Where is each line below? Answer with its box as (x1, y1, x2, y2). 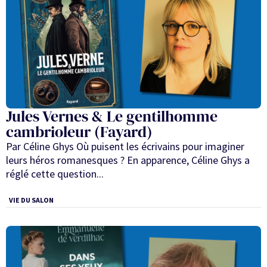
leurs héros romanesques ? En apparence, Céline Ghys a (6, 153, 250, 167)
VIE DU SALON (9, 195, 54, 205)
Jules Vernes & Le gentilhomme (6, 105, 218, 127)
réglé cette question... (6, 166, 104, 181)
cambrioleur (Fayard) (6, 120, 153, 142)
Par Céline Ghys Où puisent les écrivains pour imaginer (6, 139, 244, 153)
